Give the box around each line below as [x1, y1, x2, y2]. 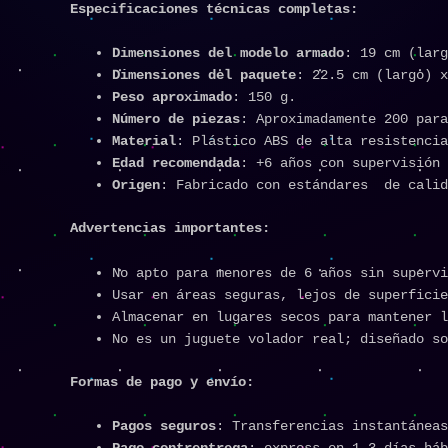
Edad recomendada [112, 155, 240, 172]
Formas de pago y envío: [70, 373, 254, 390]
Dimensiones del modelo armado [112, 45, 344, 62]
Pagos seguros [112, 417, 216, 434]
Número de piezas [112, 111, 240, 128]
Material [112, 133, 176, 150]
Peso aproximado [112, 89, 232, 106]
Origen [112, 177, 160, 194]
